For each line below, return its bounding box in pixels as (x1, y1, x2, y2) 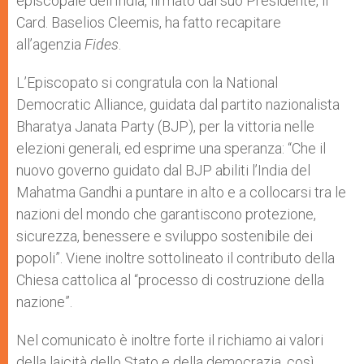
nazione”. (16, 293, 72, 310)
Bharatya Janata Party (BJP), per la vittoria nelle (16, 118, 314, 135)
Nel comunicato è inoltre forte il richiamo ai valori (16, 331, 323, 349)
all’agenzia (16, 36, 84, 53)
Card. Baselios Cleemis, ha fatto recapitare (16, 14, 281, 31)
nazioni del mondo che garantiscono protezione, (16, 206, 316, 223)
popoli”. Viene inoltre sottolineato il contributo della (16, 249, 335, 266)
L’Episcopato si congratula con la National (16, 74, 278, 91)
